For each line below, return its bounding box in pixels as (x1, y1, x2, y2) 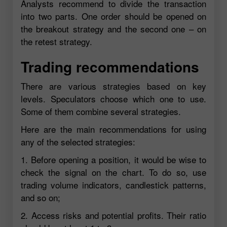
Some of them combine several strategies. (21, 104, 181, 118)
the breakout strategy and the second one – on (21, 22, 206, 35)
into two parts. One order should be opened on (21, 10, 206, 23)
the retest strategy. (21, 35, 92, 48)
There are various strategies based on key (21, 79, 206, 92)
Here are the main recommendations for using (21, 122, 206, 135)
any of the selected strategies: (21, 135, 135, 148)
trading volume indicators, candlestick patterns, (21, 178, 206, 191)
